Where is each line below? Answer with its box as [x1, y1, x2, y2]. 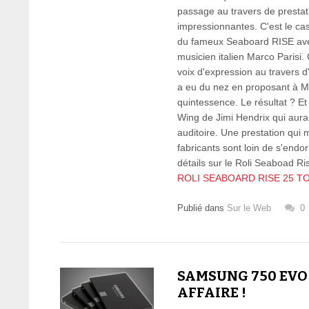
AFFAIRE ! [177, 284, 246, 301]
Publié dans [177, 203, 227, 213]
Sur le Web [227, 203, 271, 213]
